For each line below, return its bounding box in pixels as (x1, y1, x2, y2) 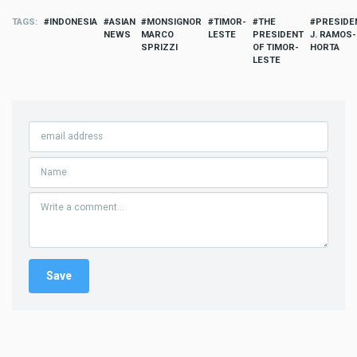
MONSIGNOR (147, 17, 202, 28)
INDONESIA (49, 17, 97, 28)
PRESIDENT (252, 29, 304, 41)
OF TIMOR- (252, 42, 299, 53)
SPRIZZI (141, 42, 178, 53)
